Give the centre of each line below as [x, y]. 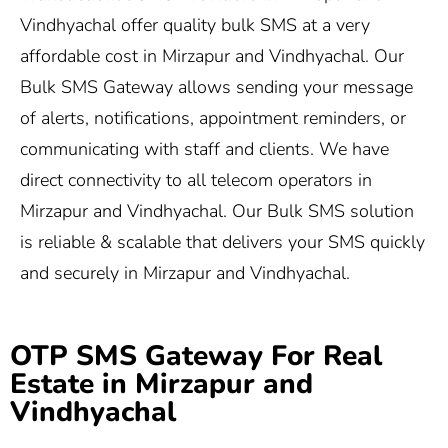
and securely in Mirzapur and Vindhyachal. [185, 273]
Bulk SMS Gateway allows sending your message [216, 87]
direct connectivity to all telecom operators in [196, 180]
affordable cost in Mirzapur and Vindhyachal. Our [212, 56]
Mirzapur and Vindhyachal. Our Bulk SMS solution [217, 211]
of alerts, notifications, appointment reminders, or [213, 118]
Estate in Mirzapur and [161, 383]
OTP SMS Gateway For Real [196, 355]
